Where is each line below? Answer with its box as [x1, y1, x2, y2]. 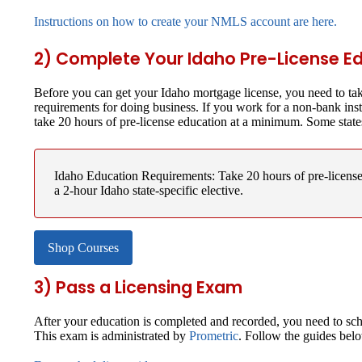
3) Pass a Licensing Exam [34, 275, 242, 299]
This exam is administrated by [34, 328, 189, 343]
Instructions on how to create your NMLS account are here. [34, 15, 337, 29]
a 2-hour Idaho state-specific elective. [54, 183, 243, 197]
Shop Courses [48, 240, 119, 255]
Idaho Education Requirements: [54, 168, 218, 183]
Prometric [189, 328, 238, 343]
